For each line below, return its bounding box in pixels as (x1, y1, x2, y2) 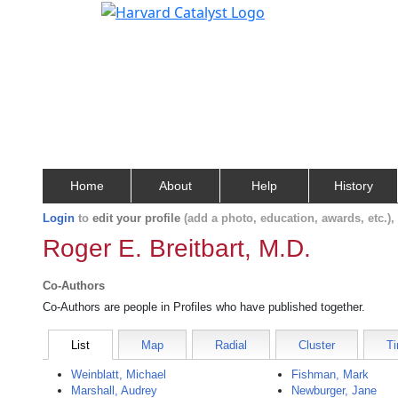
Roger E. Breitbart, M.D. (43, 235, 311, 262)
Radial (215, 338, 247, 352)
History (333, 179, 373, 193)
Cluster (298, 338, 335, 352)
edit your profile (92, 211, 180, 225)
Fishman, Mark (291, 368, 370, 381)
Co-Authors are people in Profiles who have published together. (43, 300, 365, 314)
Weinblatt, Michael (71, 368, 166, 381)
